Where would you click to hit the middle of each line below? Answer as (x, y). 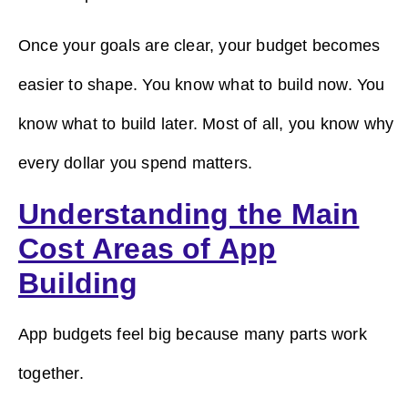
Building (78, 283)
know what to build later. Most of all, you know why (206, 124)
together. (53, 373)
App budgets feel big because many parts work (193, 334)
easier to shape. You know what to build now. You (202, 85)
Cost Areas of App (148, 248)
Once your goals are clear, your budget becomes (199, 46)
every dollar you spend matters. (136, 163)
